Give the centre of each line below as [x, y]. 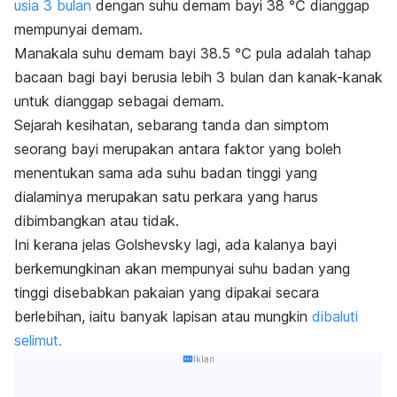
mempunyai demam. [78, 30]
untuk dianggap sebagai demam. [119, 101]
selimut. [38, 341]
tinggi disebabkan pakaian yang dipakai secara [167, 293]
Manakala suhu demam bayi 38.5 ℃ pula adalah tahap [193, 54]
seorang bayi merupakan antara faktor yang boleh [178, 149]
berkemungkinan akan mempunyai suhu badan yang [182, 269]
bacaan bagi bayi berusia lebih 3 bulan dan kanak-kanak [198, 78]
